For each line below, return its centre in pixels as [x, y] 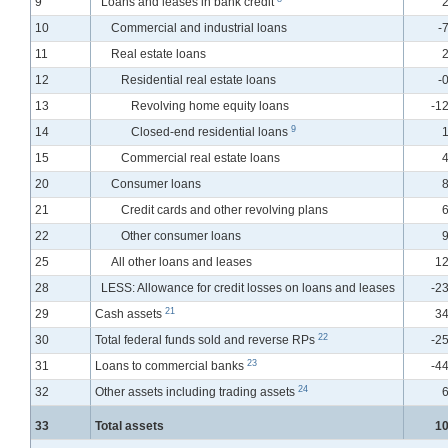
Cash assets [130, 314]
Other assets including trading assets [197, 392]
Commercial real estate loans [200, 158]
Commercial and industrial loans [199, 28]
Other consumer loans [181, 236]
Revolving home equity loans [210, 106]
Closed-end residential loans [211, 132]
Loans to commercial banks [171, 366]
